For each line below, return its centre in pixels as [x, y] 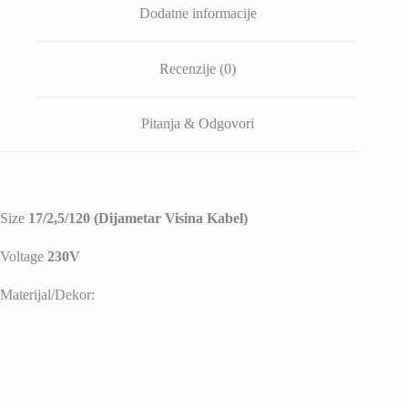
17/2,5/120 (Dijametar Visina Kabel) [138, 219]
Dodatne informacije [198, 14]
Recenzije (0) [198, 68]
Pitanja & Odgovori [198, 124]
